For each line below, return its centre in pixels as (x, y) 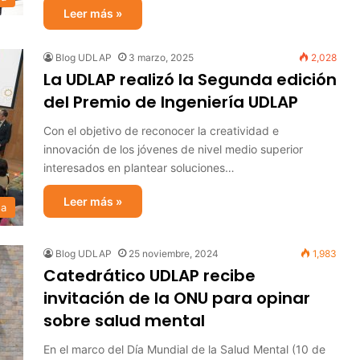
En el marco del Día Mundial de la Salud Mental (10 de (184, 349)
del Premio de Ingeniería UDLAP (171, 102)
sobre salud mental (124, 321)
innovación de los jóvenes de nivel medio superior (173, 149)
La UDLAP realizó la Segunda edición (190, 80)
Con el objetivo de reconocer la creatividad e (161, 131)
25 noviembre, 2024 (174, 254)
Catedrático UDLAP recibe (149, 276)
